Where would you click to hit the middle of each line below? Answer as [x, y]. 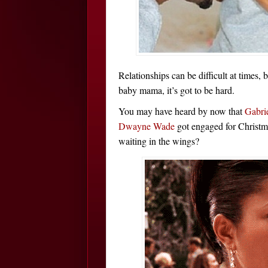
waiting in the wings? [159, 141]
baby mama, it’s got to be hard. [176, 90]
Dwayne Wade [147, 126]
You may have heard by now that [182, 111]
